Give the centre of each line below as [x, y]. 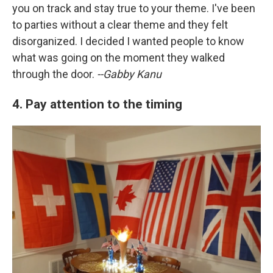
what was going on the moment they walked [119, 58]
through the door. [55, 74]
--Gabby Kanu [129, 74]
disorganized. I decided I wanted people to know [128, 41]
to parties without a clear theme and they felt [120, 25]
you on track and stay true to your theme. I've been [134, 9]
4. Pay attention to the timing [97, 104]
